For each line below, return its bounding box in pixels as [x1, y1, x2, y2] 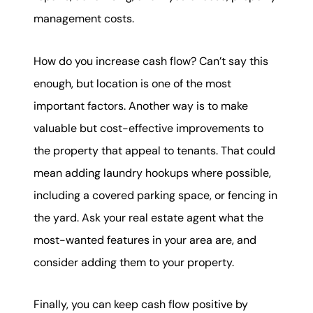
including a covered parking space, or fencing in [34, 187, 277, 203]
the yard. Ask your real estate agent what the [34, 210, 263, 225]
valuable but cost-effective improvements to [34, 120, 263, 136]
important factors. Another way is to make [34, 98, 248, 113]
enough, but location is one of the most [34, 75, 231, 91]
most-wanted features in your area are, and [34, 232, 256, 247]
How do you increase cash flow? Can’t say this [34, 53, 268, 68]
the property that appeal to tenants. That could [34, 143, 275, 158]
